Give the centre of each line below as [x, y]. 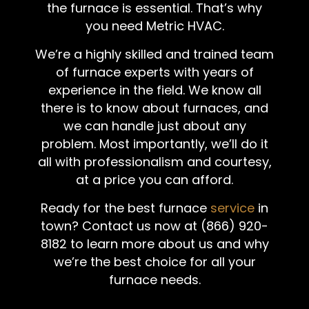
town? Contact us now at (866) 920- [154, 226]
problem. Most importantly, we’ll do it [154, 144]
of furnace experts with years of [154, 72]
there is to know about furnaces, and [154, 108]
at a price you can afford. [154, 180]
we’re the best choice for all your [154, 262]
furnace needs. [154, 280]
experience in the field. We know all [154, 90]
